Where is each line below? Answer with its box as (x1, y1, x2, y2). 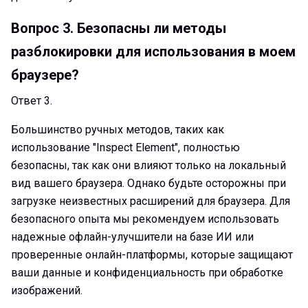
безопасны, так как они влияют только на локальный (11, 158, 286, 172)
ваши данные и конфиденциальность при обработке (11, 265, 283, 279)
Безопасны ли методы (77, 19, 226, 36)
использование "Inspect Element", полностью (11, 140, 240, 154)
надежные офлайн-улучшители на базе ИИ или (11, 230, 254, 243)
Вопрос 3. (11, 19, 74, 36)
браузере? (11, 66, 79, 83)
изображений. (11, 283, 82, 297)
